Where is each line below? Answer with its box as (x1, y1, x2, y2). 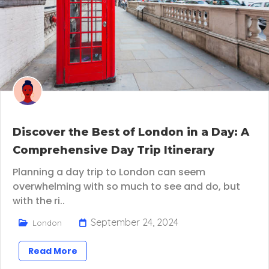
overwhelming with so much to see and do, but (13, 180, 240, 194)
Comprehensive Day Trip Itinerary (13, 144, 214, 157)
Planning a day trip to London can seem (13, 165, 205, 180)
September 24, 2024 (91, 216, 178, 229)
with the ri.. (13, 194, 65, 208)
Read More (28, 245, 77, 258)
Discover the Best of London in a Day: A (13, 125, 249, 139)
